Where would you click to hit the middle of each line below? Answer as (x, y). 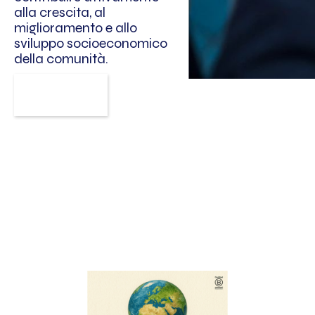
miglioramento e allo (76, 27)
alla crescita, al (60, 12)
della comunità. (61, 58)
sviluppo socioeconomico (91, 43)
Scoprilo (61, 95)
